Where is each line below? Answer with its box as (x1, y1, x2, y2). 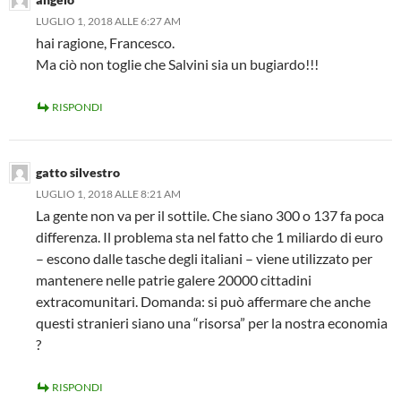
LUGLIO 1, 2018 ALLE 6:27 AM (36, 13, 181, 28)
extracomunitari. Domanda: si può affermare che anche (36, 292, 371, 310)
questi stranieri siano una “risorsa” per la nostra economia (36, 313, 388, 331)
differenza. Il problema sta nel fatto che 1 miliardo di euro (36, 227, 383, 245)
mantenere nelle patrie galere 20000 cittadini (36, 270, 311, 288)
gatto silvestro (36, 164, 120, 180)
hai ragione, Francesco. (36, 33, 175, 51)
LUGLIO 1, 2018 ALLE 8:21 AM (36, 186, 181, 200)
